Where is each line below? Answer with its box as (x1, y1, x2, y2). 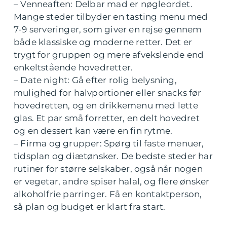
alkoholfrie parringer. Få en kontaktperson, (14, 189, 202, 200)
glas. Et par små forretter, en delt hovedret (14, 113, 200, 124)
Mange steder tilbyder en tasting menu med (14, 12, 208, 22)
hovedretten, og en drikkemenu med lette (14, 100, 198, 111)
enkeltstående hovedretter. (14, 62, 133, 73)
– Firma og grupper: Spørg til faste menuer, (14, 138, 204, 149)
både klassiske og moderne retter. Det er (14, 37, 193, 48)
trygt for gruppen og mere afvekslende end (14, 50, 204, 60)
